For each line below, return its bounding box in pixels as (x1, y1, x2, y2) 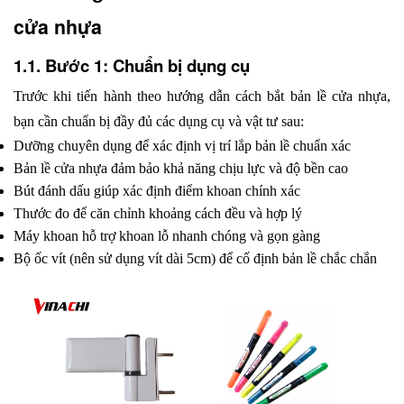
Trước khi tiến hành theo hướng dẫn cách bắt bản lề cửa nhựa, (14, 87, 390, 104)
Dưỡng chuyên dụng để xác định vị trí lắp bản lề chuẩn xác (14, 137, 351, 153)
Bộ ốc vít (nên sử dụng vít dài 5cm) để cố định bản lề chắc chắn (14, 250, 377, 266)
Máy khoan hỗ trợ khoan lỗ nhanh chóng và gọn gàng (14, 227, 320, 243)
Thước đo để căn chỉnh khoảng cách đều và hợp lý (14, 205, 302, 221)
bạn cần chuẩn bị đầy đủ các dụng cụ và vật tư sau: (14, 113, 304, 129)
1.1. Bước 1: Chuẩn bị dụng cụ (14, 52, 250, 78)
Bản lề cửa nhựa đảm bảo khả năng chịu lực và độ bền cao (14, 160, 348, 176)
